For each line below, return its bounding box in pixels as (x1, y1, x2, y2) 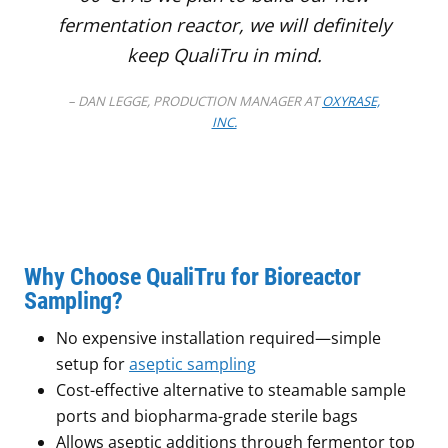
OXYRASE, (322, 91, 380, 110)
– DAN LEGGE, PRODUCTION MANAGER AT (68, 91, 322, 110)
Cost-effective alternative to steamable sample (56, 379, 406, 402)
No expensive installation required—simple (56, 327, 381, 350)
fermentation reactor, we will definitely (57, 12, 391, 38)
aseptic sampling (129, 353, 256, 376)
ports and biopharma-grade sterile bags (56, 405, 358, 428)
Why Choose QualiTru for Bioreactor (24, 262, 361, 292)
